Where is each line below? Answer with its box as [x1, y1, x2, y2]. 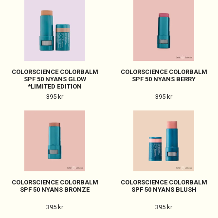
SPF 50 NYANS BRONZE [20, 186, 90, 193]
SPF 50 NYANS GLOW [23, 75, 86, 83]
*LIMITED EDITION [28, 83, 82, 90]
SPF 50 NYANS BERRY [132, 75, 196, 83]
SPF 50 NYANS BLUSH [131, 186, 197, 193]
